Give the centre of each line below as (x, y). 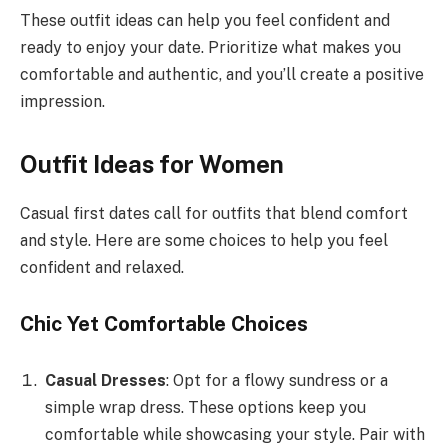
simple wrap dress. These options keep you (205, 408)
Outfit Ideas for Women (152, 163)
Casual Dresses (105, 381)
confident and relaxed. (102, 267)
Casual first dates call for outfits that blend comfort (214, 213)
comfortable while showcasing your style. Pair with (235, 435)
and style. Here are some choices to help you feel (204, 240)
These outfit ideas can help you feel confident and (205, 20)
